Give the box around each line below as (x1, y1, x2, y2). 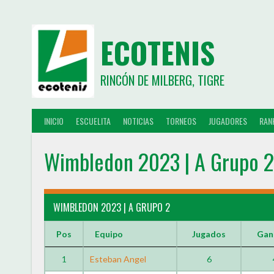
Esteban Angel (90, 254, 147, 264)
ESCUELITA (76, 114, 111, 127)
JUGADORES (209, 114, 247, 127)
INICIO (44, 114, 64, 127)
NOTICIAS (123, 114, 154, 127)
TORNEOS (166, 114, 196, 127)
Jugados (192, 229, 226, 239)
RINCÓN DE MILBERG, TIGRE (100, 71, 224, 89)
